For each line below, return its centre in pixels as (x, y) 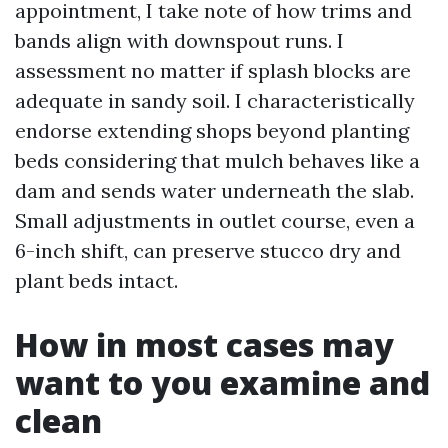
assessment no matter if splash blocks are (213, 70)
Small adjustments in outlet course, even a (215, 220)
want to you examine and (222, 382)
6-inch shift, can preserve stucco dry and (208, 250)
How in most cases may (204, 344)
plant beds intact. (96, 280)
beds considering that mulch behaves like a (217, 160)
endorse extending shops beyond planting (212, 130)
